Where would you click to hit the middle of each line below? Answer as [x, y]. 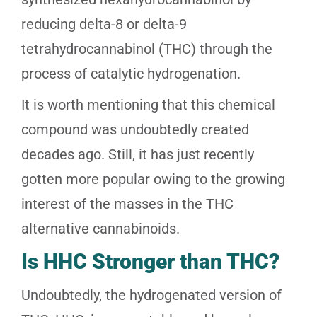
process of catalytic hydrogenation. [131, 74]
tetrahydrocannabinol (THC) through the [147, 49]
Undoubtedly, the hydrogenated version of [151, 295]
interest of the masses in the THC [127, 204]
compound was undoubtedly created [135, 130]
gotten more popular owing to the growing [153, 179]
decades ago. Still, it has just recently [138, 155]
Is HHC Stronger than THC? [150, 262]
